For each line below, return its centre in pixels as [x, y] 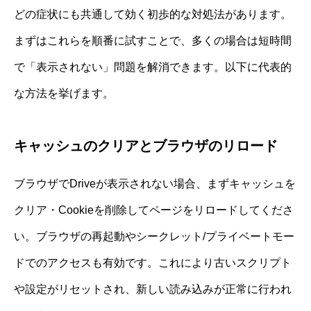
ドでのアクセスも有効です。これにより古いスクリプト [153, 263]
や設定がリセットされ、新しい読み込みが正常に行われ [153, 289]
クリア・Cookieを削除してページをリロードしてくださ [154, 210]
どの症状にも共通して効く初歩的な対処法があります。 [153, 15]
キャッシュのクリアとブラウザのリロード [146, 146]
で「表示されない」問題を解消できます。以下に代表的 [153, 67]
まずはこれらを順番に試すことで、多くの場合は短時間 [153, 41]
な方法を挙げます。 [64, 94]
